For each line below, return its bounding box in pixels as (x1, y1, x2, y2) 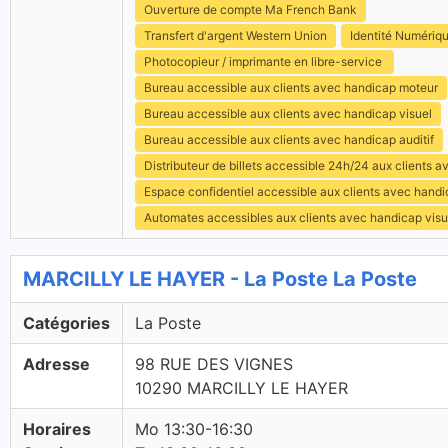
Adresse (23, 354, 90, 374)
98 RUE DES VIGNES (135, 354, 293, 374)
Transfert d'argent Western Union (144, 28, 327, 43)
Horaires (23, 419, 91, 439)
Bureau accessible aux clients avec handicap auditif (144, 132, 434, 147)
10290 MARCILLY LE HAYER (135, 378, 348, 398)
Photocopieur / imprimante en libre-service (144, 54, 385, 69)
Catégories (23, 313, 110, 333)
